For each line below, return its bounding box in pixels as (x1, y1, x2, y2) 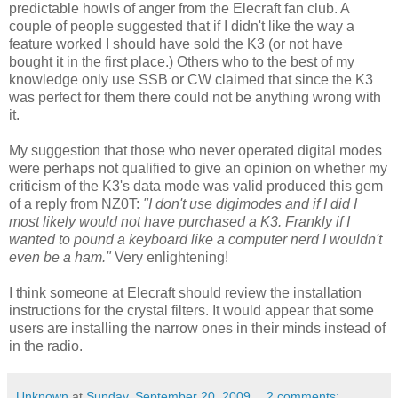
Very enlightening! (111, 249, 228, 265)
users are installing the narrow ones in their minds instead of (9, 320, 386, 336)
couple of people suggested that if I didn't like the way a (9, 18, 354, 34)
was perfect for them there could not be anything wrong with (9, 89, 381, 105)
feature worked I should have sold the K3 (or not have (9, 36, 343, 52)
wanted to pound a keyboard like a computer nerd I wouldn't (9, 231, 382, 247)
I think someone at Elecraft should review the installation (9, 284, 362, 300)
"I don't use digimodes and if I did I (143, 195, 357, 211)
